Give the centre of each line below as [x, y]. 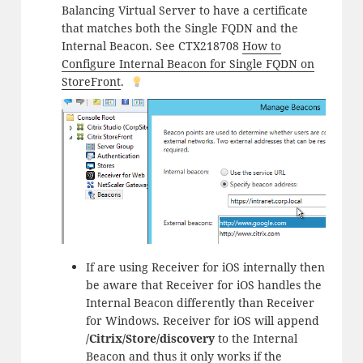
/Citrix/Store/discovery [150, 339]
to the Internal [256, 339]
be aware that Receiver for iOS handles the [203, 285]
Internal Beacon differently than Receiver [200, 303]
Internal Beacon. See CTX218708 [152, 46]
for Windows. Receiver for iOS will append [202, 321]
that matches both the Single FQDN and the [179, 28]
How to [261, 46]
